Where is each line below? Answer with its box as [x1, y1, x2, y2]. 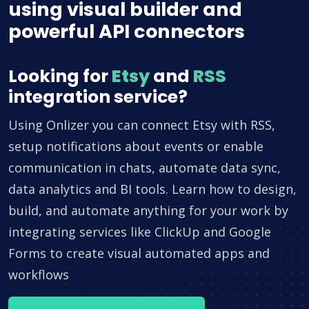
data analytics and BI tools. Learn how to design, [8, 181, 297, 198]
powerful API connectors [8, 19, 245, 45]
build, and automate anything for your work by [8, 202, 288, 219]
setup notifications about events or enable [8, 138, 263, 155]
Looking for [8, 64, 112, 89]
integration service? [8, 85, 188, 110]
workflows [8, 266, 69, 283]
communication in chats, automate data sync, [8, 159, 281, 177]
